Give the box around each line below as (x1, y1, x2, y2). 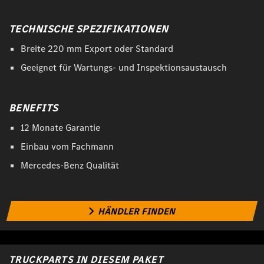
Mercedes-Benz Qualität (21, 159, 119, 172)
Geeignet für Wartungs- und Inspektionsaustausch (21, 61, 227, 74)
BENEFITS (9, 101, 58, 115)
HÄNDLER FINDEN (97, 205, 175, 218)
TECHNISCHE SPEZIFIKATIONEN (9, 22, 169, 37)
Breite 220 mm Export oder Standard (21, 42, 173, 55)
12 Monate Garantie (21, 121, 100, 134)
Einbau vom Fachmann (21, 140, 114, 153)
